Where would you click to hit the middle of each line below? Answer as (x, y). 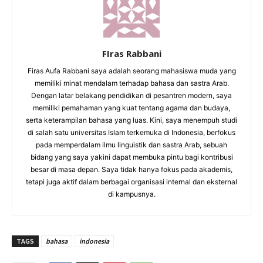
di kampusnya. (131, 194)
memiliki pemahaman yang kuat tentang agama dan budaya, (131, 107)
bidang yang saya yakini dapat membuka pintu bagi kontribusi (131, 157)
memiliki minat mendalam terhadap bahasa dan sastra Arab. (131, 83)
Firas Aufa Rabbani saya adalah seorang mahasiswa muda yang (131, 70)
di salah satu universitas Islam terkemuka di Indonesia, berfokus (131, 132)
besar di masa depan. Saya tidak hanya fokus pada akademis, (131, 169)
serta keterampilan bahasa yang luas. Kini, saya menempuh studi (131, 120)
